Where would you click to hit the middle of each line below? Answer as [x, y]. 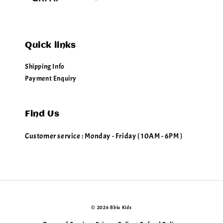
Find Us [42, 114]
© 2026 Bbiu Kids [111, 207]
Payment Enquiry [51, 78]
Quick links [50, 46]
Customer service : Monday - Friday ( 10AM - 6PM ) [104, 136]
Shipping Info [45, 66]
